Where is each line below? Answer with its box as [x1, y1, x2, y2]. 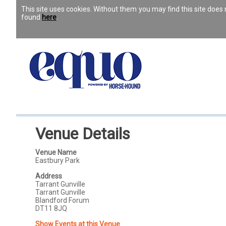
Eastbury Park [35, 156, 80, 164]
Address [35, 172, 63, 180]
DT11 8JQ [35, 204, 68, 212]
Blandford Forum [35, 196, 90, 204]
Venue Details [35, 124, 131, 143]
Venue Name [35, 148, 77, 156]
